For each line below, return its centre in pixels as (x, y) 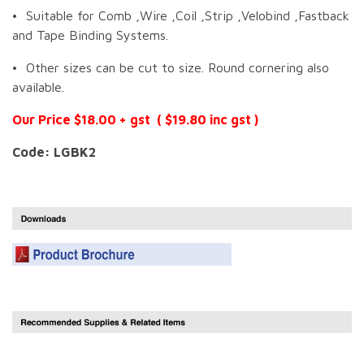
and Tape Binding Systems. (90, 35)
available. (38, 87)
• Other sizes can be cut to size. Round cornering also (171, 67)
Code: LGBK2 (54, 152)
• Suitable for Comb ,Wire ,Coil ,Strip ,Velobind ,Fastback (181, 15)
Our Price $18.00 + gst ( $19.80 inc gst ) (140, 119)
